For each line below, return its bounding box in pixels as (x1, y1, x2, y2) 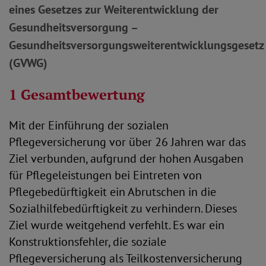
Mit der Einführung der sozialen (9, 118, 169, 133)
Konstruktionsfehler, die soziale (9, 234, 166, 249)
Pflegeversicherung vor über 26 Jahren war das (9, 134, 246, 150)
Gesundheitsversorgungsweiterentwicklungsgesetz (9, 37, 264, 53)
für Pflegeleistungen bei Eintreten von (9, 167, 202, 183)
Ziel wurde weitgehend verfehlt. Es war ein (9, 217, 224, 233)
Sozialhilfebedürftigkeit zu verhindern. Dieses (9, 201, 237, 216)
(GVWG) (9, 55, 47, 71)
